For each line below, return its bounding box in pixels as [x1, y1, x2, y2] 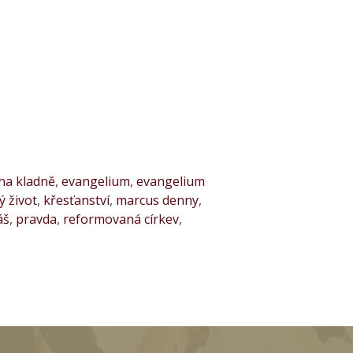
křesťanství [43, 191, 110, 209]
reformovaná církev [63, 210, 179, 228]
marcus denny [115, 191, 199, 209]
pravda [16, 210, 57, 228]
